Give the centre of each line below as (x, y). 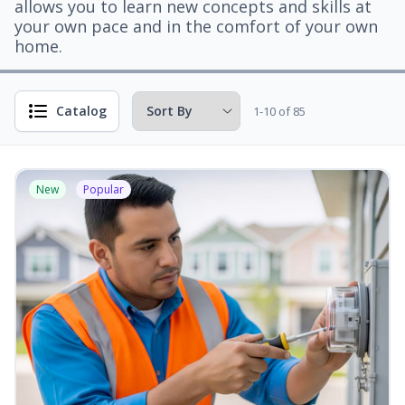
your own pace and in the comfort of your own (196, 26)
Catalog (81, 111)
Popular (104, 189)
